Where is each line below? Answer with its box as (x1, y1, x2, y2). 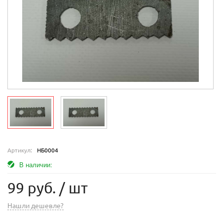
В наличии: (19, 160, 52, 170)
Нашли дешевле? (7, 202, 64, 210)
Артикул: (7, 147, 32, 154)
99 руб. (7, 180, 56, 197)
